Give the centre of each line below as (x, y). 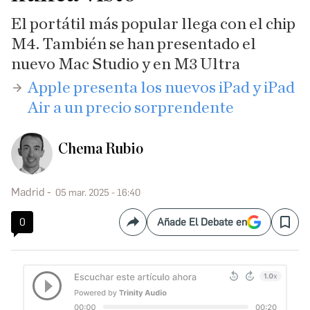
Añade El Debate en (202, 222)
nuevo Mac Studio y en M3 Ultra (126, 64)
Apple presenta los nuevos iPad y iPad (161, 88)
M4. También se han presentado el (134, 44)
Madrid (28, 192)
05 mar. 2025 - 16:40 (98, 193)
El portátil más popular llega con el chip (153, 24)
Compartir (156, 228)
